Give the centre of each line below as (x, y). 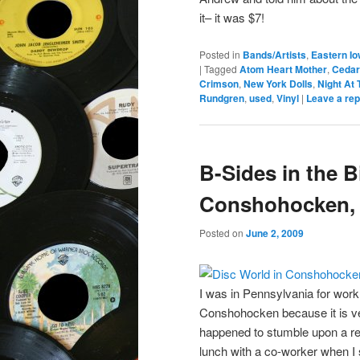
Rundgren (222, 98)
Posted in (220, 54)
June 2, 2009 (275, 233)
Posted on (223, 233)
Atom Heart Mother (283, 69)
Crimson (219, 83)
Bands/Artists (274, 54)
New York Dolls (278, 83)
